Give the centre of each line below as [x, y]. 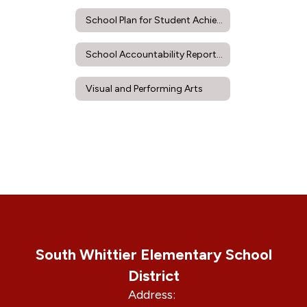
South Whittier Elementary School [153, 255]
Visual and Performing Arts [144, 88]
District [153, 276]
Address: [152, 295]
